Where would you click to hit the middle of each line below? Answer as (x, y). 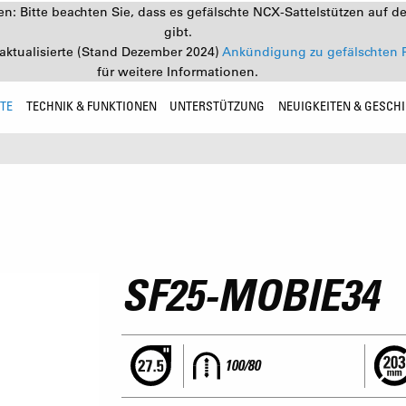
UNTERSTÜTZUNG (217, 106)
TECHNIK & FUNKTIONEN (91, 106)
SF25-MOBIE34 (250, 295)
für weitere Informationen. (178, 72)
